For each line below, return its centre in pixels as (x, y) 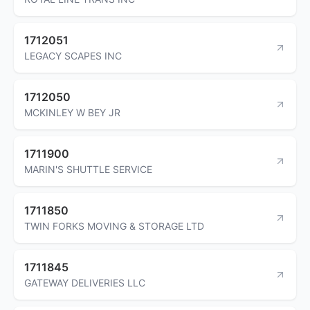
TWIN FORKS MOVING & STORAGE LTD (114, 226)
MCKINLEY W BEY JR (72, 112)
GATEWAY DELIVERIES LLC (85, 282)
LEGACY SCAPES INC (73, 55)
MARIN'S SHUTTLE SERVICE (88, 169)
